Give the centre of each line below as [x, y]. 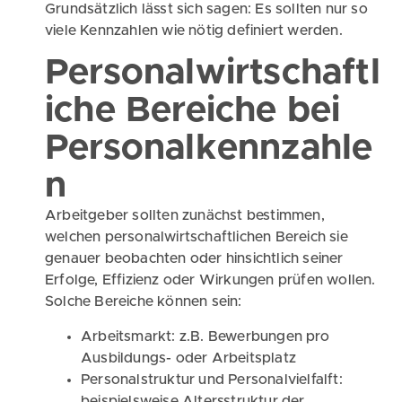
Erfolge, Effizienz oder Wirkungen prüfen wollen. [210, 280]
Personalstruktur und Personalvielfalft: [212, 379]
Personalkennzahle [209, 149]
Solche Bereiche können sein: [144, 302]
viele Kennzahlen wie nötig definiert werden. [194, 30]
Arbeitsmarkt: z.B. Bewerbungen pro [205, 336]
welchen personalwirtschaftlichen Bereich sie [197, 237]
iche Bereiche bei [193, 111]
